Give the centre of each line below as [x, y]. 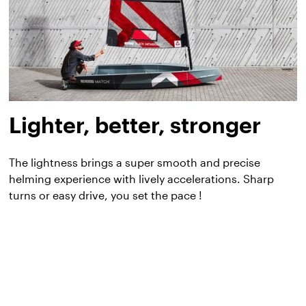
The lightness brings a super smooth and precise [135, 162]
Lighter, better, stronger [135, 124]
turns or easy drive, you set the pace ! [106, 195]
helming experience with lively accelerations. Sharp [142, 178]
